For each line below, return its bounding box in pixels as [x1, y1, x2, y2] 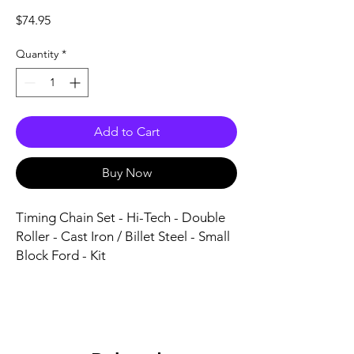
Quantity [16, 47, 58, 61]
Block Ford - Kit [16, 247, 106, 263]
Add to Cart [93, 124, 160, 139]
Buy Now [101, 165, 152, 180]
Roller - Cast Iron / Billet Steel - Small [16, 228, 230, 244]
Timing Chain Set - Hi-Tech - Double [16, 209, 225, 225]
